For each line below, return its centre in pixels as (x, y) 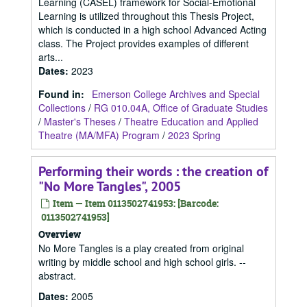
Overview (60, 234)
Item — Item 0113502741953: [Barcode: (135, 203)
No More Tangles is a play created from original (141, 248)
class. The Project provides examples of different (144, 43)
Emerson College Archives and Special (176, 94)
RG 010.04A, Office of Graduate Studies (181, 108)
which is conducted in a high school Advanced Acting (152, 29)
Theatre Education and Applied (191, 121)
